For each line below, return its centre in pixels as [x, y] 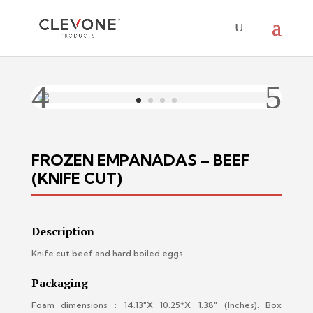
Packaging [59, 283]
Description [63, 231]
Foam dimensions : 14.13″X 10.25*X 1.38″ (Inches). [148, 305]
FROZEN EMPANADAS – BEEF [140, 160]
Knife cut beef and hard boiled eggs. [108, 253]
